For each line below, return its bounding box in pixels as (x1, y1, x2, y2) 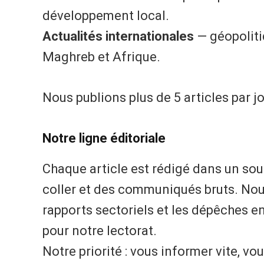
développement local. (42, 8, 169, 24)
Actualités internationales (42, 29, 194, 44)
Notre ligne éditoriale (42, 131, 166, 146)
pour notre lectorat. (42, 223, 157, 238)
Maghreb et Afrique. (42, 49, 160, 65)
